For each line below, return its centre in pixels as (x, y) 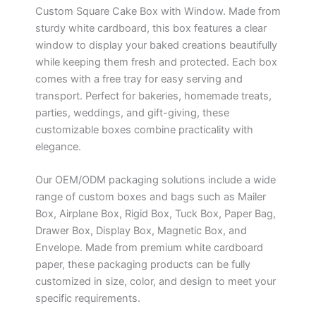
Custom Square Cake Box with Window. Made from (158, 11)
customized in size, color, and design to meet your (156, 281)
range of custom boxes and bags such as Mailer (151, 196)
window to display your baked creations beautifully (156, 45)
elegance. (58, 146)
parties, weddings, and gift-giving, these (132, 113)
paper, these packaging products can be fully (143, 264)
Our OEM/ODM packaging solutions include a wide (156, 180)
